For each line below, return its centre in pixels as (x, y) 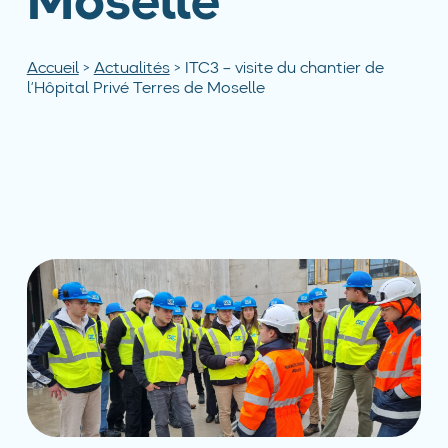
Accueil (52, 69)
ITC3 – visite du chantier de (284, 69)
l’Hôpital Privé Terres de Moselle (145, 89)
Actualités (131, 69)
